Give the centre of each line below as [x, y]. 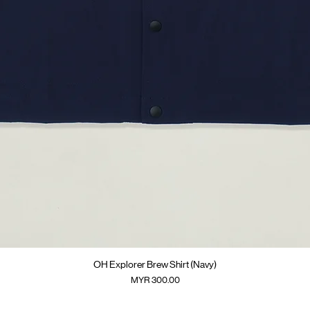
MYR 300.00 [155, 280]
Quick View [155, 265]
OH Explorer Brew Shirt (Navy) [155, 264]
